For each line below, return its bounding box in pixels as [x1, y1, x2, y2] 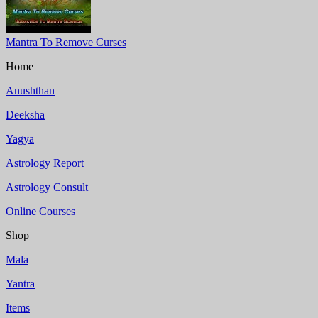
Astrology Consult [6, 180, 88, 193]
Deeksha [6, 108, 45, 121]
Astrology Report [6, 156, 84, 169]
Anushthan [6, 84, 55, 97]
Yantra [6, 277, 35, 290]
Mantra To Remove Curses [6, 35, 126, 48]
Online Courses [6, 204, 75, 217]
